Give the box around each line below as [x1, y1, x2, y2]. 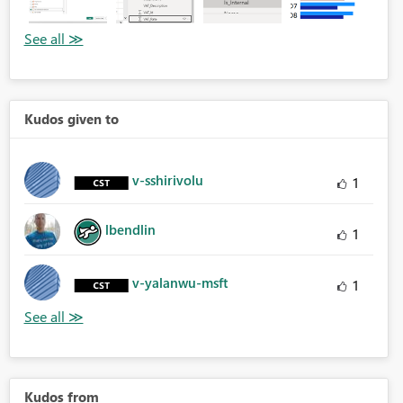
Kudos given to [23, 110, 119, 129]
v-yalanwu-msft [131, 273, 228, 292]
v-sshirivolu [131, 171, 203, 190]
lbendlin [104, 220, 156, 239]
